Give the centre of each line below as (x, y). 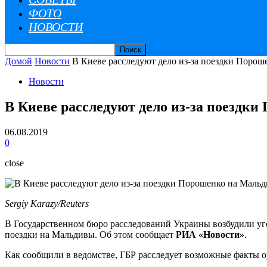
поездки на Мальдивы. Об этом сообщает (90, 234)
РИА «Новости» (210, 234)
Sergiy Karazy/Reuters (47, 203)
